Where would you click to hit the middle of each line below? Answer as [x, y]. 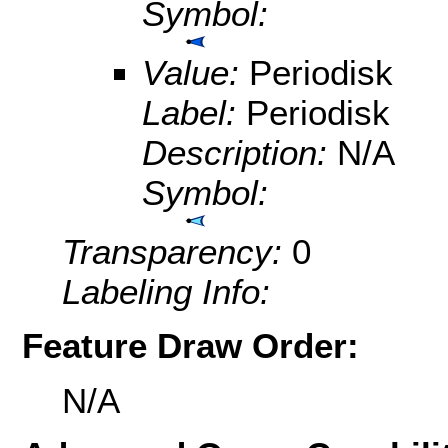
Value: [195, 73]
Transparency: [177, 252]
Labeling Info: [166, 292]
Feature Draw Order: [190, 346]
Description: [239, 153]
